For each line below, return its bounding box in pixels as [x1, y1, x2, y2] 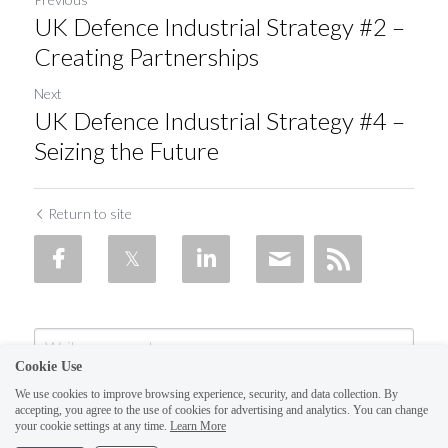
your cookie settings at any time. [15, 419, 167, 433]
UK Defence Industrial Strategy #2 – [34, 11, 405, 41]
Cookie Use [15, 359, 82, 374]
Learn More [170, 419, 226, 433]
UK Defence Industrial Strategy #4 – [34, 105, 405, 135]
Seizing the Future [34, 135, 219, 165]
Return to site [48, 204, 132, 222]
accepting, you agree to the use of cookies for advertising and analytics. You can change [15, 403, 428, 417]
